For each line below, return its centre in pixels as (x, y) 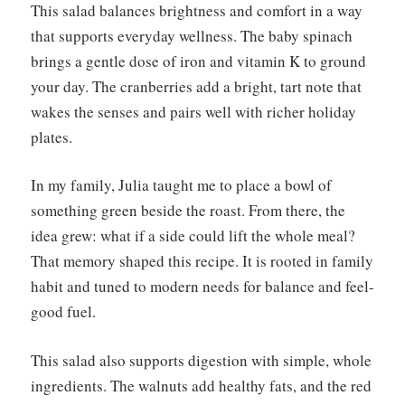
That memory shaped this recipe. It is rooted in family (202, 261)
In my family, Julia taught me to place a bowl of (181, 185)
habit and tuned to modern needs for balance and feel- (202, 287)
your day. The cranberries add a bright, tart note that (196, 86)
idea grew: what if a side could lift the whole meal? (193, 236)
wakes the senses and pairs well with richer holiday (193, 111)
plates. (52, 137)
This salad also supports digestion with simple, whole (201, 360)
